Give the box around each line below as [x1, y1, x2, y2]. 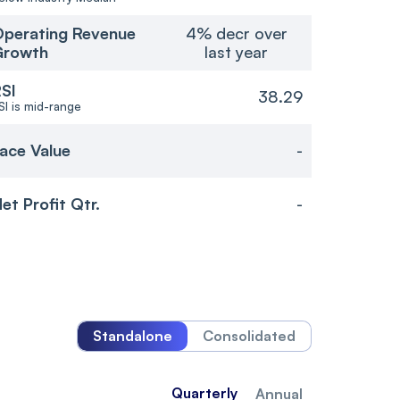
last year [204, 41, 269, 62]
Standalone [93, 326, 172, 345]
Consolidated [203, 326, 296, 345]
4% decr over [185, 22, 287, 43]
